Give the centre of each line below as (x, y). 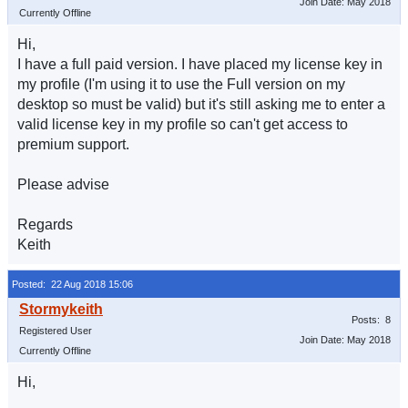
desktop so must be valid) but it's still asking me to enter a (201, 104)
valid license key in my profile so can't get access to (184, 124)
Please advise (63, 184)
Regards (45, 224)
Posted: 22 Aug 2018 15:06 (72, 284)
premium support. (73, 144)
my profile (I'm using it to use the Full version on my (181, 84)
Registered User (56, 331)
